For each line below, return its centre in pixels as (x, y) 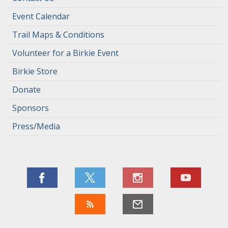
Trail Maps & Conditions (58, 35)
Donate (26, 90)
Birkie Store (35, 71)
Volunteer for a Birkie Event (65, 53)
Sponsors (31, 108)
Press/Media (36, 126)
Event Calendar (41, 16)
